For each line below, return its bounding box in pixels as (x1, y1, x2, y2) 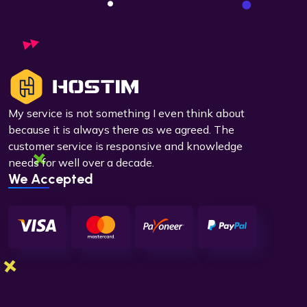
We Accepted (8, 171, 93, 187)
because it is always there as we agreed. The (8, 123, 234, 136)
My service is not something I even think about (8, 106, 245, 120)
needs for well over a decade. (8, 156, 154, 169)
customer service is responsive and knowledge (8, 139, 243, 153)
